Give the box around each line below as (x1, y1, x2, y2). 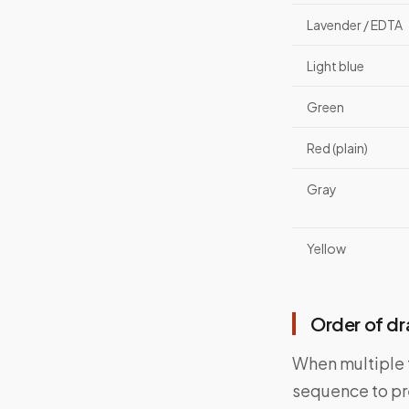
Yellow (307, 240, 346, 257)
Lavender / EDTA (307, 16, 403, 34)
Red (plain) (307, 140, 368, 157)
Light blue (307, 58, 364, 75)
